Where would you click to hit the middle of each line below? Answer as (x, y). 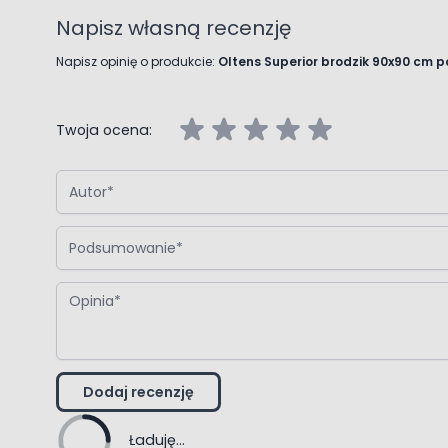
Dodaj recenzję (138, 391)
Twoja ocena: (104, 129)
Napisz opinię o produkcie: (137, 61)
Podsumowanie (110, 232)
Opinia (78, 288)
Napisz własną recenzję (173, 27)
